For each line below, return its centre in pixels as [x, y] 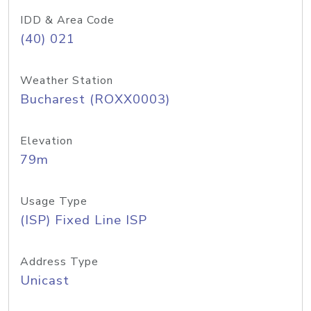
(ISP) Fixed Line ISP [84, 220]
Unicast [45, 280]
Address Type [59, 262]
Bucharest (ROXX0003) [95, 99]
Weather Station [67, 81]
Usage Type [54, 201]
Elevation [47, 141]
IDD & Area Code [67, 20]
